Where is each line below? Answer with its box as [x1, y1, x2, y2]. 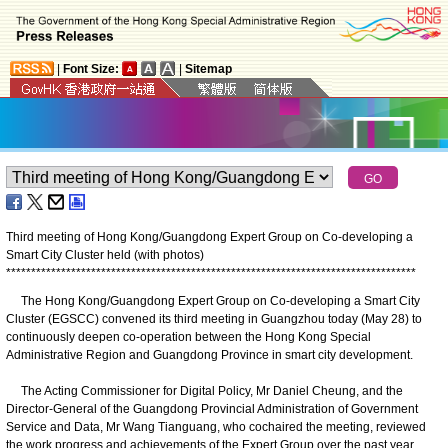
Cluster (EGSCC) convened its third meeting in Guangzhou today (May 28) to [6, 311, 422, 326]
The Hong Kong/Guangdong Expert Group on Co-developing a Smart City [6, 293, 420, 308]
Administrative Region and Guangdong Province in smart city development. [6, 347, 413, 362]
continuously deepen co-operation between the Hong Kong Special [6, 329, 371, 344]
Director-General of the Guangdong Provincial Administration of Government [6, 401, 418, 416]
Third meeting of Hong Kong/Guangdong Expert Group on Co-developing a [6, 229, 413, 244]
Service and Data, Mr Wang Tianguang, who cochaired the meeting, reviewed [6, 419, 426, 434]
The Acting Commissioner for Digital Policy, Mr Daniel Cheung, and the [6, 383, 403, 398]
